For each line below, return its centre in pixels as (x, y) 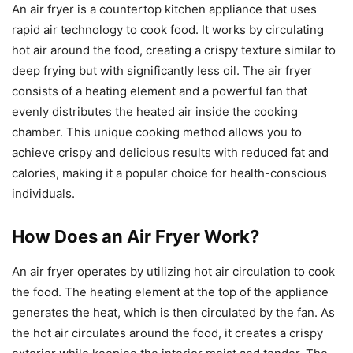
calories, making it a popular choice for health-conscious (169, 173)
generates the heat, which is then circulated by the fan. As (173, 312)
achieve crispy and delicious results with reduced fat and (170, 152)
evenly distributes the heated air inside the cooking (155, 111)
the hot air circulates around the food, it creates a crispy (167, 333)
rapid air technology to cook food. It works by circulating (168, 29)
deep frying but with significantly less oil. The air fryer (162, 70)
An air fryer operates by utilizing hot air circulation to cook (173, 271)
